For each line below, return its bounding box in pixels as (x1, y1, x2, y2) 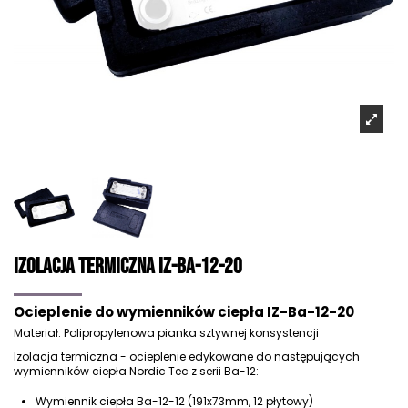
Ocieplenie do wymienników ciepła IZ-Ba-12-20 (14, 302, 354, 322)
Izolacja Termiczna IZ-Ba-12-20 (14, 252, 242, 280)
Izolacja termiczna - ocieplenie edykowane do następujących (14, 348, 360, 364)
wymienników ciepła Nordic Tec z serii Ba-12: (14, 362, 259, 379)
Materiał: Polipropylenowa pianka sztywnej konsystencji (14, 325, 319, 342)
